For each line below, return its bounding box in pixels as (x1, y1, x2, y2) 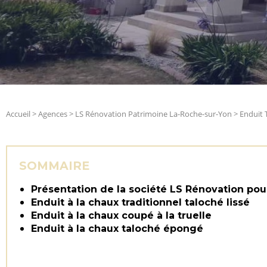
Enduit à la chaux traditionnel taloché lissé (31, 197, 250, 208)
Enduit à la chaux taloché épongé (31, 223, 203, 234)
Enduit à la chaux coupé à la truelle (31, 210, 212, 221)
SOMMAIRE (19, 159, 89, 173)
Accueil (6, 108, 32, 119)
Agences (38, 108, 67, 119)
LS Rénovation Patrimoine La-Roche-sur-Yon (75, 108, 232, 119)
